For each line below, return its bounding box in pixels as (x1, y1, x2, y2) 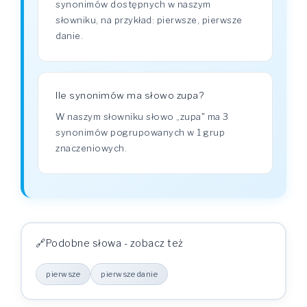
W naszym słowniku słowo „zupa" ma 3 (56, 111, 229, 122)
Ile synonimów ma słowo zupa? (56, 90, 204, 101)
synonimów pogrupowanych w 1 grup (56, 127, 225, 138)
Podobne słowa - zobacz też (45, 237, 184, 249)
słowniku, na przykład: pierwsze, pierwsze (56, 14, 243, 25)
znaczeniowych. (56, 143, 127, 153)
